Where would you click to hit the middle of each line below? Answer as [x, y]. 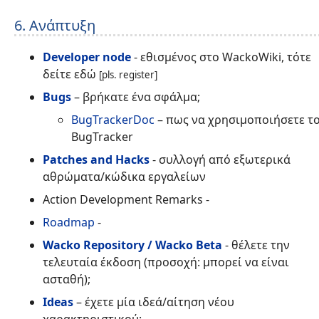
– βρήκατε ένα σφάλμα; [136, 96]
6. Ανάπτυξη [55, 26]
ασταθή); [67, 279]
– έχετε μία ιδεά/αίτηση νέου [154, 302]
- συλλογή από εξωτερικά [220, 159]
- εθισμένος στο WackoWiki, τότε [221, 57]
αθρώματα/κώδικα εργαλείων [124, 176]
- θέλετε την [256, 245]
